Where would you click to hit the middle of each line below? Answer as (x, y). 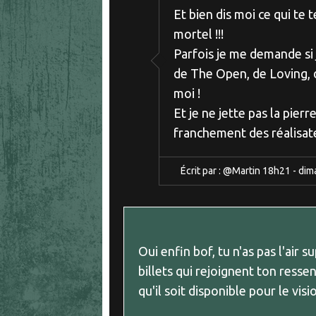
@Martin (242, 171)
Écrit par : (202, 171)
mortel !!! (199, 34)
